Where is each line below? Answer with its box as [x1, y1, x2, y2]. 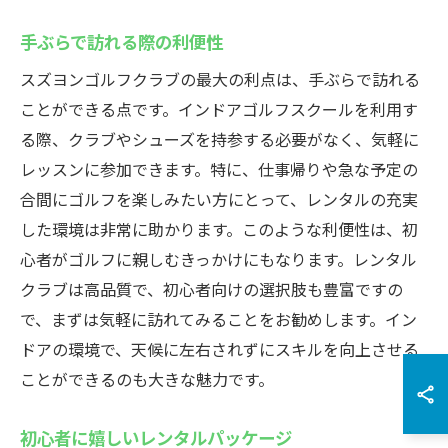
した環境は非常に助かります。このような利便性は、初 [20, 217, 418, 241]
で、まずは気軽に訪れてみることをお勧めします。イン [20, 307, 417, 331]
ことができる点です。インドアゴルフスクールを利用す [20, 97, 418, 121]
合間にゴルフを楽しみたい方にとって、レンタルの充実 [20, 187, 418, 211]
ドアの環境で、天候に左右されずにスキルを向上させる [20, 337, 419, 361]
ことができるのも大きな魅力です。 [20, 367, 274, 391]
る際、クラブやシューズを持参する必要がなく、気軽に [20, 127, 419, 151]
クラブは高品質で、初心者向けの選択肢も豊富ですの [20, 277, 403, 301]
